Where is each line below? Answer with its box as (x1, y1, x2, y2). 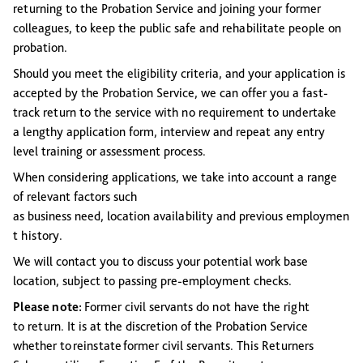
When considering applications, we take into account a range (13, 169, 337, 185)
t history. (13, 228, 62, 243)
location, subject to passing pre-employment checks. (13, 273, 292, 288)
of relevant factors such (13, 189, 137, 204)
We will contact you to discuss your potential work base (13, 254, 308, 269)
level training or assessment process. (13, 143, 209, 159)
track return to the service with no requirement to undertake (13, 105, 336, 120)
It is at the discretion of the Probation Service (67, 318, 308, 334)
